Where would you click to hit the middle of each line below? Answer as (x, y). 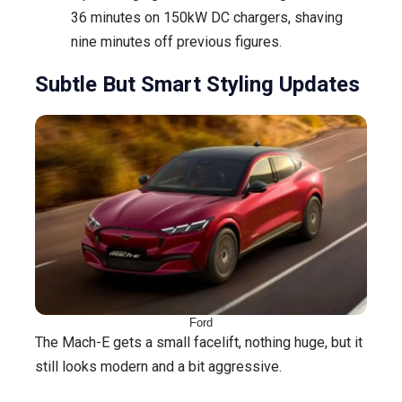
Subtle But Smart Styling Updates (197, 84)
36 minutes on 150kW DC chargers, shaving (207, 17)
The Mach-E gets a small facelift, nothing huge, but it (199, 342)
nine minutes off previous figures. (176, 41)
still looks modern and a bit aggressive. (158, 366)
